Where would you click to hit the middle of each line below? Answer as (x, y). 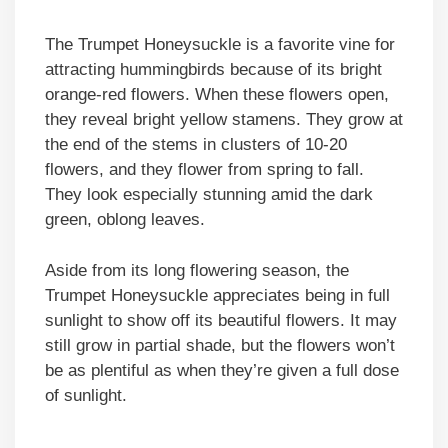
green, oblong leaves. (125, 220)
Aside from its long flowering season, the (197, 270)
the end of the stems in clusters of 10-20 (196, 145)
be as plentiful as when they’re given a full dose (222, 370)
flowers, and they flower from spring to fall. (204, 170)
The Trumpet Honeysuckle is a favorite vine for (220, 45)
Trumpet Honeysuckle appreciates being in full (217, 295)
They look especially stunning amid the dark (209, 195)
